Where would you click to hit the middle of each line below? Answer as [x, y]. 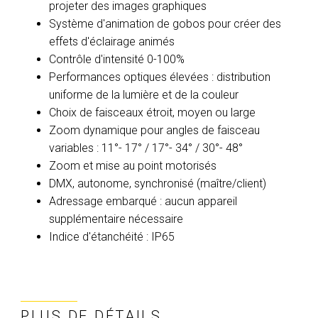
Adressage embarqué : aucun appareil [143, 201]
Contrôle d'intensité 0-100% [117, 59]
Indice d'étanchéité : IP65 [112, 237]
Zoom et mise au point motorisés [133, 166]
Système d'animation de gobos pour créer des [165, 24]
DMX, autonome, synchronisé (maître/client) [158, 183]
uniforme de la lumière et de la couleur [144, 95]
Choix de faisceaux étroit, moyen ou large [152, 113]
